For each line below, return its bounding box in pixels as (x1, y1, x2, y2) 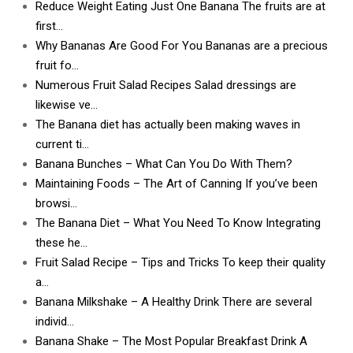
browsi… (35, 196, 77, 211)
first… (35, 19, 63, 34)
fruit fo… (35, 58, 79, 73)
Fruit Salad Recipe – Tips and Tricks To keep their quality (35, 255, 325, 270)
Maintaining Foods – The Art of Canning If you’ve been (35, 176, 318, 191)
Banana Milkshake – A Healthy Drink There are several (35, 295, 312, 310)
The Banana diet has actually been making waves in (35, 117, 300, 132)
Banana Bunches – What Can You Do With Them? (35, 157, 292, 172)
